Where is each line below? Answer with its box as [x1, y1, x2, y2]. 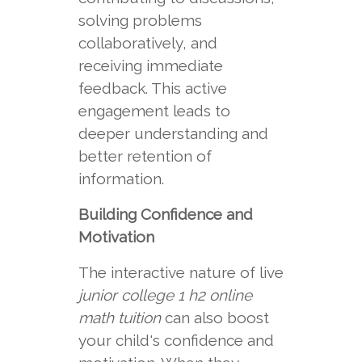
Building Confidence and [78, 205, 253, 223]
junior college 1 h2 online [78, 286, 252, 304]
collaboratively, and [78, 34, 217, 52]
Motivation [78, 228, 154, 246]
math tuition [78, 309, 161, 326]
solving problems [78, 11, 202, 29]
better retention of [78, 147, 212, 165]
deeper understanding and [78, 124, 268, 142]
